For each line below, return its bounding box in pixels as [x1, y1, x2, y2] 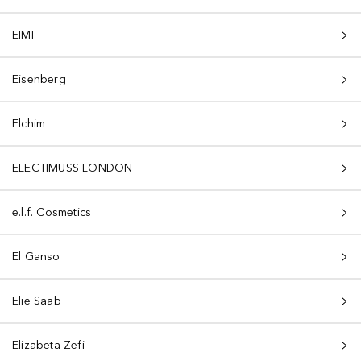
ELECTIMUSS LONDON [12, 161, 133, 175]
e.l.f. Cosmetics [12, 205, 92, 219]
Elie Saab [12, 294, 61, 308]
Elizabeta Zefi [12, 338, 85, 352]
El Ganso [12, 250, 60, 263]
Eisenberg [12, 73, 66, 86]
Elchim [12, 117, 46, 131]
